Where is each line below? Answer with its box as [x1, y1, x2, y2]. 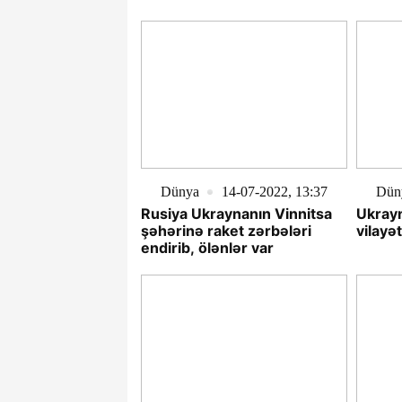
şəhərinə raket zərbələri [141, 222, 311, 240]
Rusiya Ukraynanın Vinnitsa [141, 205, 332, 223]
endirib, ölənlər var [141, 239, 274, 258]
